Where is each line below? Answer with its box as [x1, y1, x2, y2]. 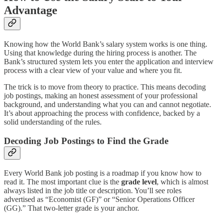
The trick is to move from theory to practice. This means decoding [4, 83, 206, 91]
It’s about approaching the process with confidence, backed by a [4, 109, 200, 118]
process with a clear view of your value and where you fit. [4, 66, 182, 75]
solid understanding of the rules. [4, 118, 102, 127]
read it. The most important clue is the [4, 177, 121, 186]
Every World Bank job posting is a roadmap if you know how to [4, 168, 201, 177]
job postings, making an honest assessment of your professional [4, 91, 198, 100]
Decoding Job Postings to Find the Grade [4, 136, 168, 146]
